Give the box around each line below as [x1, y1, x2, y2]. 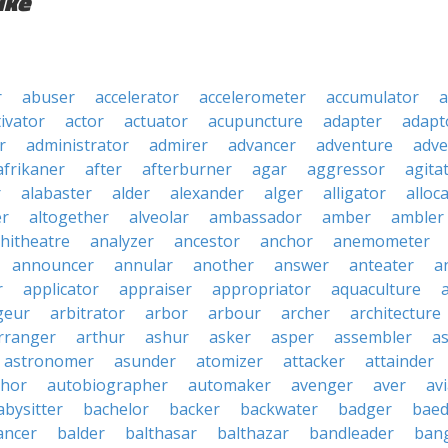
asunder [114, 350, 176, 372]
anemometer [333, 230, 430, 252]
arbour [208, 302, 261, 324]
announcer [12, 254, 94, 276]
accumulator [326, 86, 419, 108]
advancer [228, 134, 296, 156]
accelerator [95, 86, 179, 108]
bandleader [309, 422, 394, 444]
